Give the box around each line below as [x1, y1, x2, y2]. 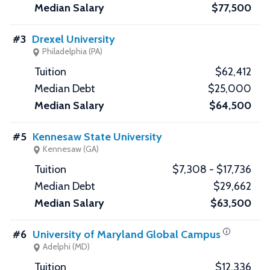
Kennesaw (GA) [41, 143, 99, 155]
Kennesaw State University [33, 130, 162, 144]
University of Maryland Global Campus [33, 228, 221, 242]
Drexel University [32, 33, 115, 46]
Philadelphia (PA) [40, 46, 102, 57]
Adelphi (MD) [41, 241, 90, 253]
